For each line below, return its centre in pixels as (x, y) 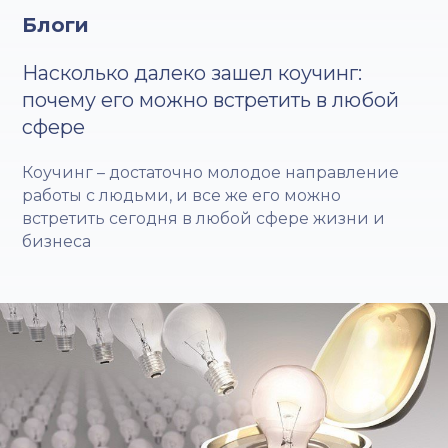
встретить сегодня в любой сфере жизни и (204, 218)
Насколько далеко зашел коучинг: (192, 72)
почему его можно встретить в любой (211, 99)
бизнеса (57, 241)
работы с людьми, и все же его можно (182, 195)
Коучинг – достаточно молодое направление (211, 172)
